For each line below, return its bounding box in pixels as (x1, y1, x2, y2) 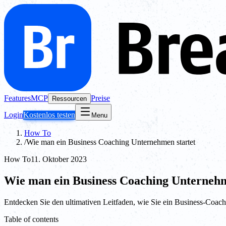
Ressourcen (52, 95, 87, 102)
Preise (91, 94, 110, 102)
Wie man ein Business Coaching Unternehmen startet (26, 138, 195, 146)
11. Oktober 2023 (31, 155, 87, 163)
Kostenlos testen (23, 110, 75, 119)
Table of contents (4, 214, 59, 223)
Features (4, 94, 31, 102)
